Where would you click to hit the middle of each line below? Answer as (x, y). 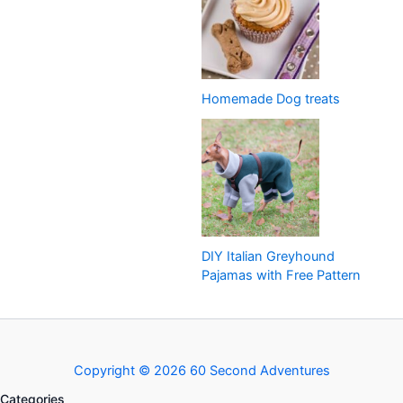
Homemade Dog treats (271, 99)
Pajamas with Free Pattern (281, 276)
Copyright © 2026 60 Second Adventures (201, 371)
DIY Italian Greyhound (268, 257)
